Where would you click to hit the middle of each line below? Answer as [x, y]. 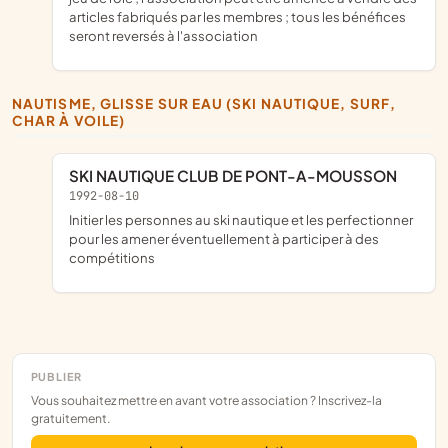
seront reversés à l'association [163, 35]
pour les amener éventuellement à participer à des [224, 238]
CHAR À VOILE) [69, 120]
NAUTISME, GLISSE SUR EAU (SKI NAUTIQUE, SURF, [18, 103]
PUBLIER [56, 376]
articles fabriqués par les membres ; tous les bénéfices [237, 16]
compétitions [112, 257]
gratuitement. [70, 417]
